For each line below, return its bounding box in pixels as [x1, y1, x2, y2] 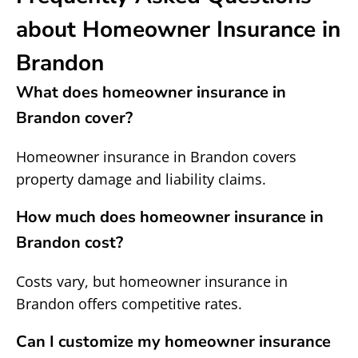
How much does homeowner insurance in [16, 206, 324, 228]
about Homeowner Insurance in [16, 14, 340, 45]
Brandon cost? [16, 232, 123, 253]
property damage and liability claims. [16, 169, 266, 189]
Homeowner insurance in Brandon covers [16, 147, 296, 166]
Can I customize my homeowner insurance [16, 331, 331, 352]
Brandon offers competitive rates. [16, 294, 242, 313]
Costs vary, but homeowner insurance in [16, 272, 288, 291]
